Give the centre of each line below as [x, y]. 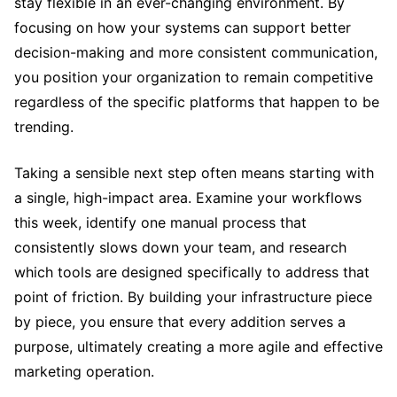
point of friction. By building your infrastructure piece [193, 296]
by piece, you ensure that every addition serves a [180, 321]
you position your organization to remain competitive [194, 77]
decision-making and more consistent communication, [196, 52]
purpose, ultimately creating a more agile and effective [198, 346]
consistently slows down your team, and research [180, 247]
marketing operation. [84, 371]
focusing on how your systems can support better [183, 27]
